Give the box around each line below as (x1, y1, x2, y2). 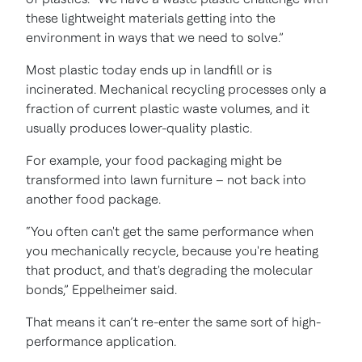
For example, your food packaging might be (26, 152, 282, 168)
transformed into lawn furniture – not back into (26, 171, 306, 187)
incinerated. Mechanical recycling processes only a (26, 81, 326, 97)
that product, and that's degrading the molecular (26, 262, 313, 278)
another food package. (26, 191, 161, 207)
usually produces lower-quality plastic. (26, 120, 252, 136)
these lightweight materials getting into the (26, 10, 276, 26)
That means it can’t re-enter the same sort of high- (26, 314, 321, 330)
